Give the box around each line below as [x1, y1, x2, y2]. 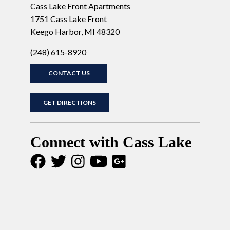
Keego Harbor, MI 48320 [30, 26, 120, 36]
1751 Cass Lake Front [30, 13, 107, 24]
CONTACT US [48, 69, 90, 77]
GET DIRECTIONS [43, 98, 96, 106]
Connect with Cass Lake [30, 133, 191, 150]
